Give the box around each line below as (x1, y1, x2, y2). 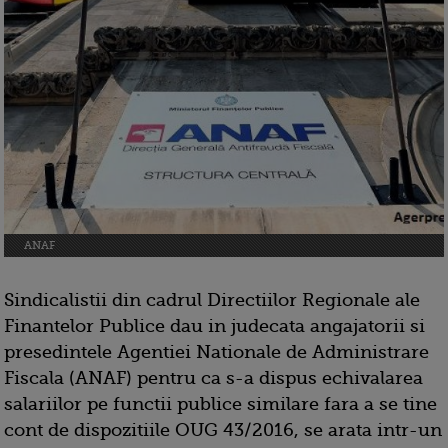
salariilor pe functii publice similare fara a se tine (4, 394, 437, 415)
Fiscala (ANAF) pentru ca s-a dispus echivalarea (4, 368, 423, 389)
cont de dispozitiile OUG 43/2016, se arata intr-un (4, 420, 442, 441)
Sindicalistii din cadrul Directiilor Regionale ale (4, 290, 420, 311)
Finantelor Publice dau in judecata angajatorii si (4, 316, 425, 337)
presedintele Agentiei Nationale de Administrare (4, 342, 429, 363)
